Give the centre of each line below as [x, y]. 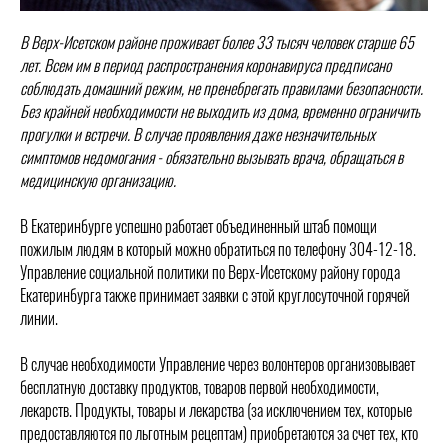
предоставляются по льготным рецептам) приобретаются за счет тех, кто [219, 433]
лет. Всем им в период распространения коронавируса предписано [205, 65]
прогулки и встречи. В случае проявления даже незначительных [197, 134]
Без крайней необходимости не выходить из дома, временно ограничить [220, 111]
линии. [39, 318]
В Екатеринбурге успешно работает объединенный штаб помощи [198, 226]
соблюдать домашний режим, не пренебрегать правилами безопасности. [221, 88]
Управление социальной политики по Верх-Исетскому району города [210, 272]
